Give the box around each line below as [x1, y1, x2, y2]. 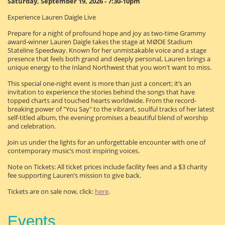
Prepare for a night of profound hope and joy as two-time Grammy [8, 29, 206, 38]
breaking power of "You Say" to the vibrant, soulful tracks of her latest [8, 104, 214, 114]
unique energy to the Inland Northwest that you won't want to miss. [8, 63, 211, 72]
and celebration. [8, 122, 56, 131]
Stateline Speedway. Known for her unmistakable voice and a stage [8, 46, 206, 55]
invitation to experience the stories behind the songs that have [8, 87, 195, 96]
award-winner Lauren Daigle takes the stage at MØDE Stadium [8, 37, 192, 46]
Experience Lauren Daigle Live [8, 13, 96, 22]
